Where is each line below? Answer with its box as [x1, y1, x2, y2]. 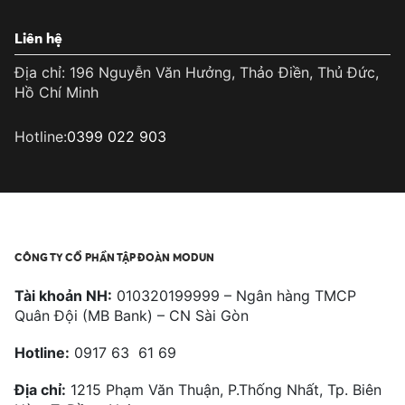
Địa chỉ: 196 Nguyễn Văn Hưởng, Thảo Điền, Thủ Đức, [14, 62, 379, 81]
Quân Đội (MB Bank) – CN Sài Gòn [14, 306, 249, 325]
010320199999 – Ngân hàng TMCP [112, 286, 356, 305]
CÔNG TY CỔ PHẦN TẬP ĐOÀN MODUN [14, 250, 214, 264]
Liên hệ [14, 28, 62, 47]
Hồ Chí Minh [14, 82, 99, 101]
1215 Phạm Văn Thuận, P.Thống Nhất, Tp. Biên [66, 381, 381, 400]
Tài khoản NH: [14, 286, 112, 305]
